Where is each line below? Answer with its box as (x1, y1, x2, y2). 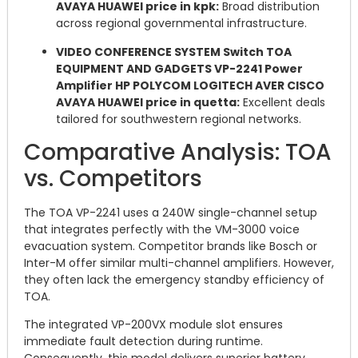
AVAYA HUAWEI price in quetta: (56, 93, 240, 110)
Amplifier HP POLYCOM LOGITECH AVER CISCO (56, 77, 324, 93)
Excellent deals (240, 93, 325, 110)
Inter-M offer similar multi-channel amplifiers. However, (24, 255, 334, 272)
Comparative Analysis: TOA (24, 137, 332, 169)
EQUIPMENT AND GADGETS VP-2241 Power (56, 60, 303, 77)
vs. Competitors (24, 163, 202, 195)
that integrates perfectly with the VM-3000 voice (24, 221, 300, 238)
